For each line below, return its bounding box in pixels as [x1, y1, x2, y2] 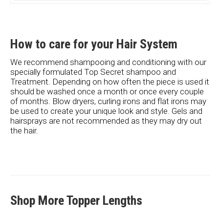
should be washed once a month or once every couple [10, 87, 204, 96]
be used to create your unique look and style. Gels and [10, 106, 202, 116]
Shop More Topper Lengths [10, 193, 142, 208]
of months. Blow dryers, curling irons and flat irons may [10, 96, 206, 106]
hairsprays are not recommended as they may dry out [10, 116, 202, 126]
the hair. [10, 126, 38, 135]
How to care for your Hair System [10, 37, 177, 51]
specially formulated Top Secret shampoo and [10, 67, 176, 77]
